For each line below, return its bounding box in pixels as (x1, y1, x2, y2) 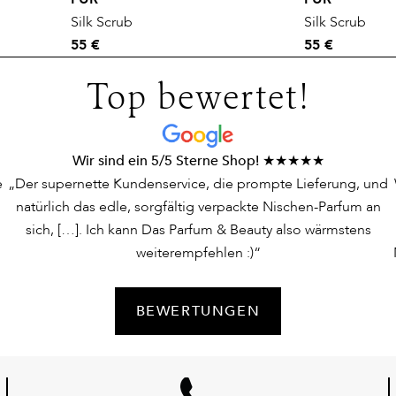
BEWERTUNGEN (135, 301, 261, 322)
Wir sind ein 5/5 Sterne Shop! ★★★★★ (72, 151, 324, 171)
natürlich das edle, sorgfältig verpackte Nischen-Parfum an (15, 197, 381, 217)
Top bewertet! (87, 83, 309, 119)
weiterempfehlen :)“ (135, 243, 261, 263)
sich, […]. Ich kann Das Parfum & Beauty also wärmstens (25, 220, 371, 240)
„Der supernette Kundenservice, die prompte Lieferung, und (8, 174, 388, 194)
